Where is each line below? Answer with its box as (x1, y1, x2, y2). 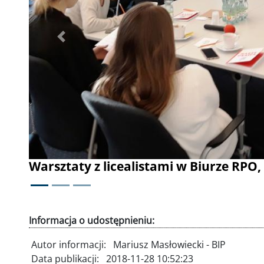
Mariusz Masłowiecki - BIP (113, 237, 226, 251)
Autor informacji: (31, 237, 108, 251)
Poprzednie (60, 36, 112, 49)
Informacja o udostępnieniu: (29, 213, 154, 227)
